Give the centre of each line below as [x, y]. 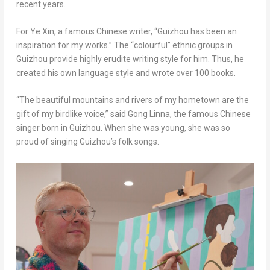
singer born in [42, 128]
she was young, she [165, 128]
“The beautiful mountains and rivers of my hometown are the [132, 100]
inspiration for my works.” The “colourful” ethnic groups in [124, 45]
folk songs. [137, 142]
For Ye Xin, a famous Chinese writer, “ [86, 31]
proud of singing [48, 142]
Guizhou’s [98, 142]
